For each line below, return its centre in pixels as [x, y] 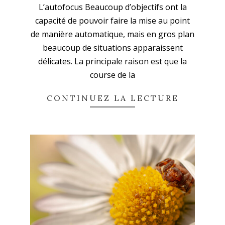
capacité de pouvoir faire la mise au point [113, 21]
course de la [113, 75]
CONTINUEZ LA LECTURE [113, 98]
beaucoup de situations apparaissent [113, 48]
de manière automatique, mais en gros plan [113, 34]
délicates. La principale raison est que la [113, 62]
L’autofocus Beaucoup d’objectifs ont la [113, 7]
